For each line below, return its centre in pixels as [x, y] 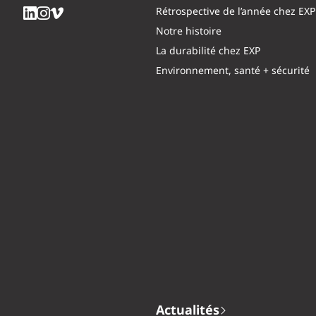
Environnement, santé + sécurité [233, 71]
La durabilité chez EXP [208, 51]
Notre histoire [189, 31]
